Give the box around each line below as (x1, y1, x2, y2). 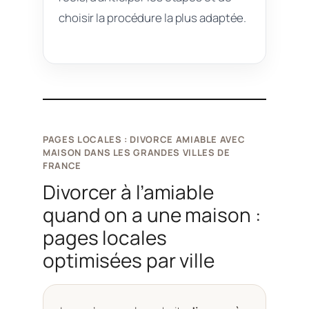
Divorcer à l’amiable (43, 178, 214, 205)
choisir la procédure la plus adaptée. (59, 9, 247, 26)
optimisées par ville (43, 246, 215, 273)
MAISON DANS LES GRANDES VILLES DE (43, 146, 230, 159)
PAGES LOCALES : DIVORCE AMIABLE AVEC (43, 132, 246, 146)
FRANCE (43, 159, 81, 172)
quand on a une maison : (43, 201, 261, 228)
